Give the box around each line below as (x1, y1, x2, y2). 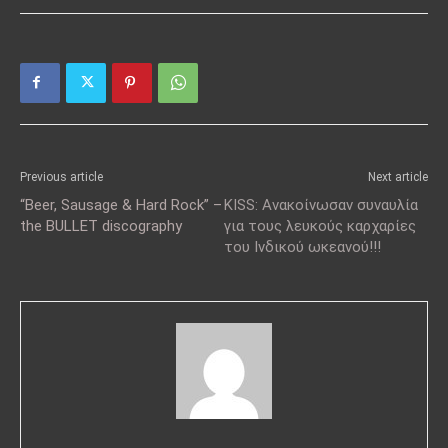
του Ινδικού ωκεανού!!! (224, 237, 381, 256)
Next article (368, 169, 428, 184)
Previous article (20, 169, 103, 184)
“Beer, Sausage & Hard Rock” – (20, 195, 222, 214)
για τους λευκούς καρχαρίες (224, 216, 416, 235)
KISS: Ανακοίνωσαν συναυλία (224, 195, 418, 214)
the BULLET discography (20, 216, 182, 235)
